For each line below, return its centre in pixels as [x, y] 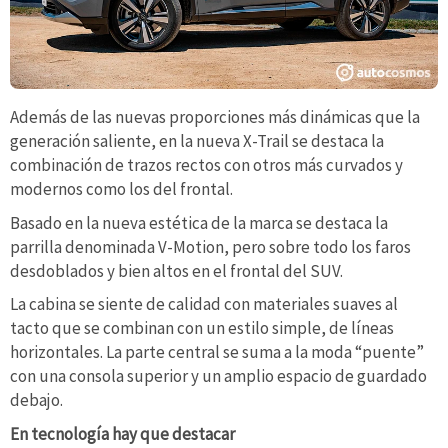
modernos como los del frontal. [121, 189]
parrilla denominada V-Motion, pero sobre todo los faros [210, 246]
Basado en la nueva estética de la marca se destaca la [199, 222]
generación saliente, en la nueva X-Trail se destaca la [197, 141]
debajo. [36, 400]
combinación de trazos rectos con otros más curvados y [206, 165]
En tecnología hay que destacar [122, 433]
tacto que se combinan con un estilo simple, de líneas [202, 328]
